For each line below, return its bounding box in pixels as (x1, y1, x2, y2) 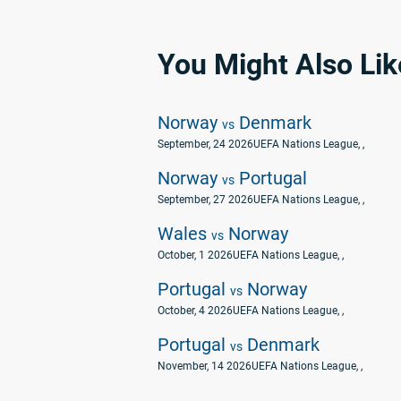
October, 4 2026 (158, 304, 233, 317)
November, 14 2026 (158, 360, 252, 372)
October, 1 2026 (158, 249, 233, 261)
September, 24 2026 (158, 138, 253, 150)
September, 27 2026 (158, 193, 253, 206)
